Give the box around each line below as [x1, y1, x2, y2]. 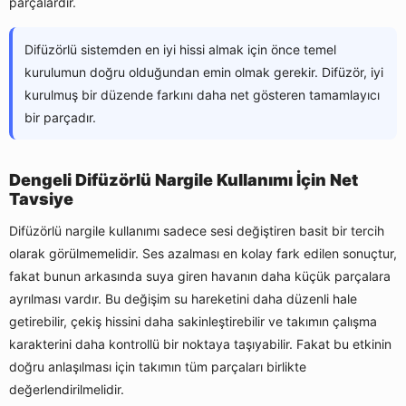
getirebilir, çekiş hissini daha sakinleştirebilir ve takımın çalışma [9, 314, 377, 330]
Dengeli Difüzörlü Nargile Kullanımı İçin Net [9, 170, 358, 190]
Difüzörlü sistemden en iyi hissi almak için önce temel [24, 42, 336, 58]
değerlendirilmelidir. [9, 382, 124, 398]
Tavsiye [9, 189, 73, 209]
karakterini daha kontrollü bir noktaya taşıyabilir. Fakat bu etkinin [9, 336, 391, 353]
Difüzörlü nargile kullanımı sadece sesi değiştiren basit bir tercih [9, 223, 384, 239]
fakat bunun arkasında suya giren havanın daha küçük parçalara [9, 268, 391, 285]
